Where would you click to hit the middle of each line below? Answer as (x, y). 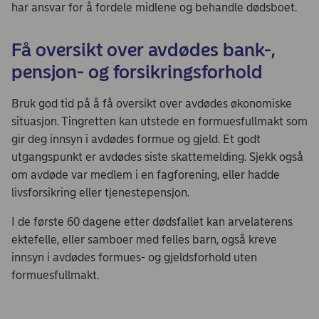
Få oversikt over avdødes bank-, (143, 49)
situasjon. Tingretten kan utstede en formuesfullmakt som (159, 121)
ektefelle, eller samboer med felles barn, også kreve (144, 239)
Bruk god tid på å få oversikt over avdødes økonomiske (152, 103)
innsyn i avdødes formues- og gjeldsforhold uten (134, 257)
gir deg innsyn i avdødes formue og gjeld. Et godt (136, 139)
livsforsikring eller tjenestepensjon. (100, 192)
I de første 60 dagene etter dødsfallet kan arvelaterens (152, 221)
